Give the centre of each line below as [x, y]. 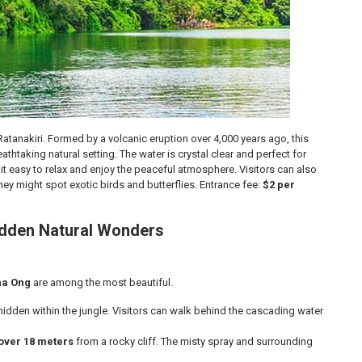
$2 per [279, 185]
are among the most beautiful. [102, 282]
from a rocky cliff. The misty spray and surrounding [193, 341]
